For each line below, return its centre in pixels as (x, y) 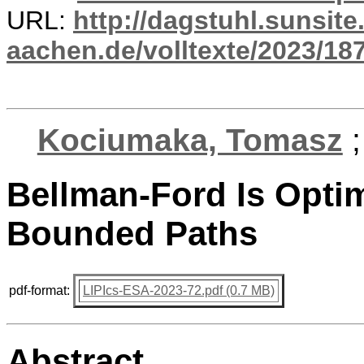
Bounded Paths (132, 234)
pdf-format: (39, 290)
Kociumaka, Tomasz (190, 140)
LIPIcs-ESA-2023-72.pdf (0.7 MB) (179, 290)
